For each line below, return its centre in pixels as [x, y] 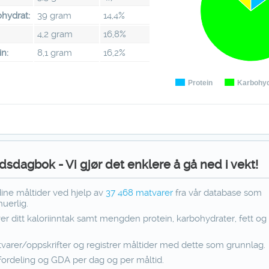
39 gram [55, 15]
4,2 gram [55, 34]
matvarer [155, 192]
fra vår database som [219, 192]
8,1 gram [55, 53]
